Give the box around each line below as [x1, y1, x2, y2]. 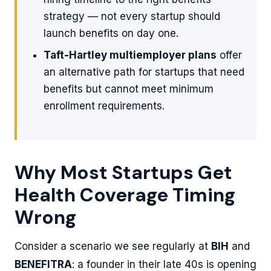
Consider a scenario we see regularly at [15, 240, 211, 252]
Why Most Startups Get [15, 160, 232, 185]
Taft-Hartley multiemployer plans [44, 48, 217, 61]
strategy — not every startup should [44, 10, 220, 22]
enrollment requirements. [44, 99, 165, 112]
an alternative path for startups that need [44, 65, 244, 78]
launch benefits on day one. [44, 27, 178, 39]
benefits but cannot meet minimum [44, 82, 214, 95]
